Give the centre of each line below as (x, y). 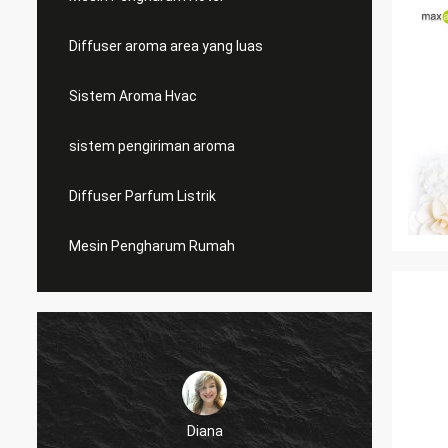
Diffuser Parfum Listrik (142, 196)
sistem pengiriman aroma (152, 146)
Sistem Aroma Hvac (133, 96)
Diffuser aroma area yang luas (166, 46)
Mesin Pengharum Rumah (152, 246)
